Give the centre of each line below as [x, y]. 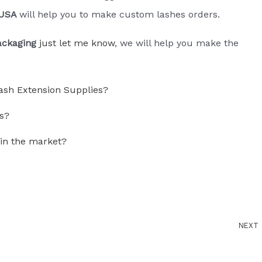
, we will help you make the [176, 43]
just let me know [77, 43]
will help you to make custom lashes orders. [119, 14]
